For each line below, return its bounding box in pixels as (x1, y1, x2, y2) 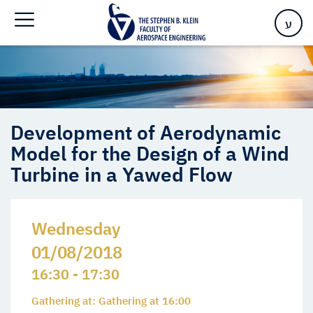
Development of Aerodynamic (10, 119, 281, 146)
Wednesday (31, 217, 121, 240)
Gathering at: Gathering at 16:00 (31, 294, 191, 308)
